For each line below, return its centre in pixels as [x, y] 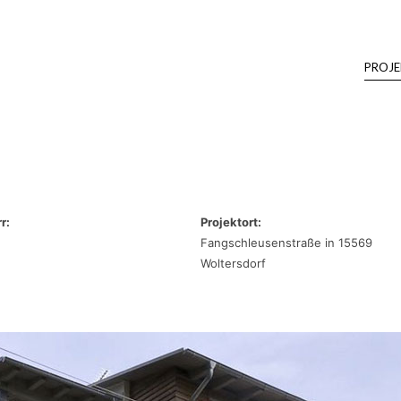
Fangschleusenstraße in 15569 [286, 243]
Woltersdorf [233, 263]
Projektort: [231, 222]
